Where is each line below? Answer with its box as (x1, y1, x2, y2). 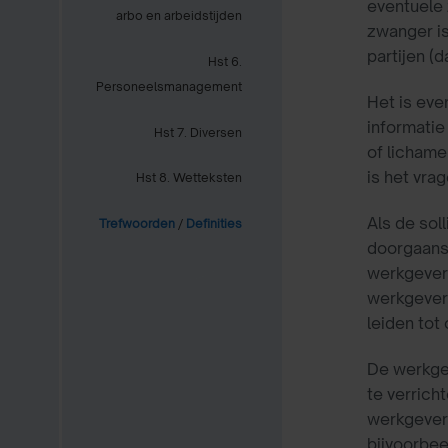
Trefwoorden (99, 216, 175, 232)
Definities (186, 216, 242, 232)
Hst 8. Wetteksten (136, 170, 242, 186)
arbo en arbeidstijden (116, 7, 242, 23)
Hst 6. (208, 53, 242, 69)
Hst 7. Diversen (154, 124, 242, 140)
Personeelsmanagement (96, 78, 242, 94)
